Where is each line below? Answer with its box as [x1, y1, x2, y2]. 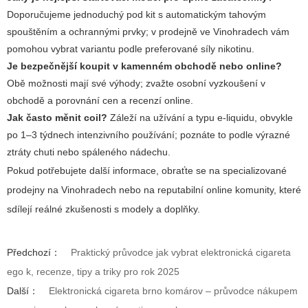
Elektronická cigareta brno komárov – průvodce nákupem [49, 285, 298, 297]
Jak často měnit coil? [7, 112, 107, 124]
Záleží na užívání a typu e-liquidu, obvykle [107, 112, 293, 124]
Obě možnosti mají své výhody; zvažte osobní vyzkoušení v [7, 78, 265, 89]
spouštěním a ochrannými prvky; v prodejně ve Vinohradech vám [7, 26, 289, 38]
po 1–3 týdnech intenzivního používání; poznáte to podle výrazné [7, 129, 290, 141]
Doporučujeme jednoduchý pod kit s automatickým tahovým [7, 9, 266, 21]
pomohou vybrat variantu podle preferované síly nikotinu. [7, 43, 254, 55]
